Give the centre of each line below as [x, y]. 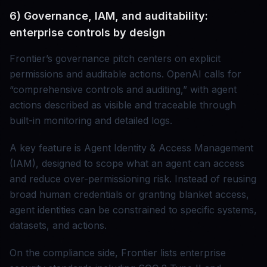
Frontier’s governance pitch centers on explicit [115, 59]
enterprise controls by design [88, 33]
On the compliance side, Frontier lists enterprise [118, 253]
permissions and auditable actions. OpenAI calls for [125, 74]
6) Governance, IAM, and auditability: [109, 16]
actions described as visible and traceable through [123, 105]
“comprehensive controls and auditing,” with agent [123, 90]
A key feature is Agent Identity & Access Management [131, 148]
